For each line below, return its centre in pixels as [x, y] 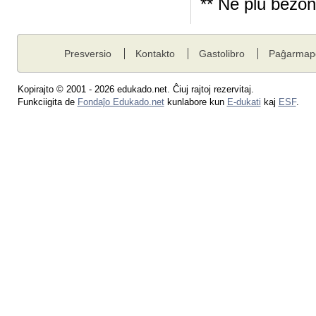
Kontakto [155, 53]
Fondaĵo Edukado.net [121, 102]
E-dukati [244, 102]
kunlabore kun [195, 102]
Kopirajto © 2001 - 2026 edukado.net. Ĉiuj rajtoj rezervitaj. [135, 89]
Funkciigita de [47, 102]
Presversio [88, 53]
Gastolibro [221, 53]
